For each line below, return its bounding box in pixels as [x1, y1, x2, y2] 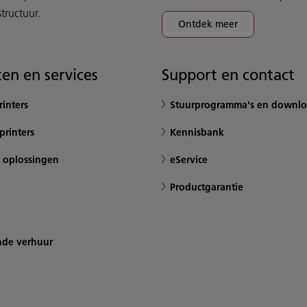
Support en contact [162, 65, 295, 84]
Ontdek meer [178, 18, 238, 30]
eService [170, 153, 208, 166]
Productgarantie [170, 181, 243, 193]
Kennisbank [170, 126, 224, 138]
